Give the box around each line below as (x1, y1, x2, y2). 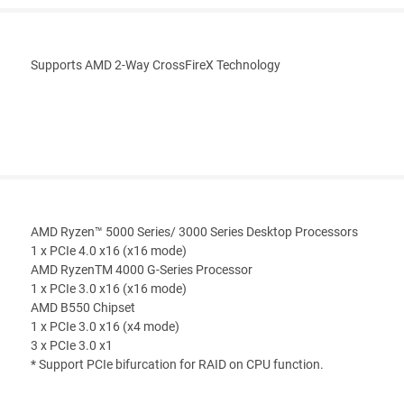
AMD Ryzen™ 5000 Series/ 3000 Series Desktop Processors (31, 225, 358, 241)
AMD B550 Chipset (31, 300, 135, 317)
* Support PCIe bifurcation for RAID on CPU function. (31, 357, 324, 373)
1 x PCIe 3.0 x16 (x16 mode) (31, 281, 187, 298)
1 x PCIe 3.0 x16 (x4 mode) (31, 319, 179, 335)
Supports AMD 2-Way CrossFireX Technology (31, 58, 280, 74)
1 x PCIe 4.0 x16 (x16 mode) (31, 243, 187, 260)
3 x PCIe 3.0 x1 (31, 338, 113, 354)
